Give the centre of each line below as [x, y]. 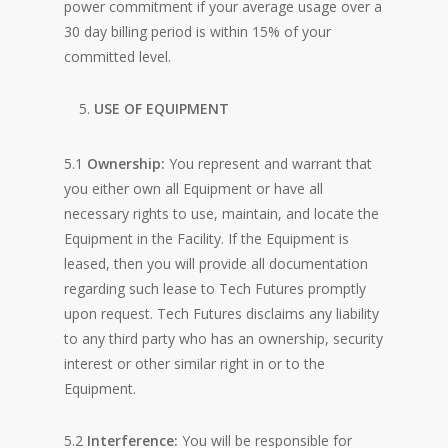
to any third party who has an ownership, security [223, 338]
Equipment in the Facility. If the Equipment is [206, 238]
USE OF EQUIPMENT [161, 108]
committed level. [117, 56]
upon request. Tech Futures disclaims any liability [221, 313]
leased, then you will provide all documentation [216, 263]
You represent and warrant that [270, 163]
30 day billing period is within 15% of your [197, 31]
